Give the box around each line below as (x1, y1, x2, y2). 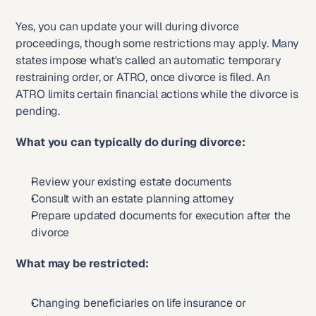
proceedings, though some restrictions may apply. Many (16, 36, 299, 51)
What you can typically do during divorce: (16, 135, 245, 150)
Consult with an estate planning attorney (31, 191, 235, 206)
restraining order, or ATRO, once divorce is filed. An (16, 70, 270, 85)
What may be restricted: (16, 256, 149, 271)
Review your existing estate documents (31, 174, 231, 189)
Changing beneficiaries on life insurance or (31, 296, 246, 310)
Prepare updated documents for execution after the (31, 208, 291, 223)
